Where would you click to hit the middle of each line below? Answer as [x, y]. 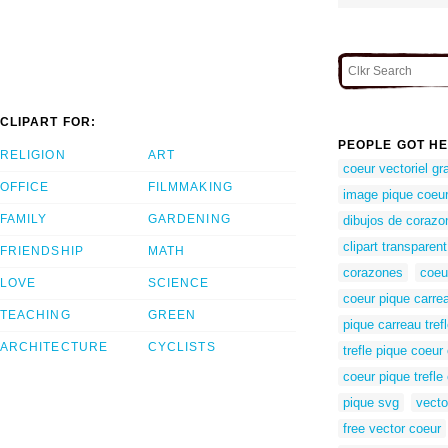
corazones [373, 272]
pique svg [371, 402]
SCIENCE [179, 283]
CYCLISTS [182, 347]
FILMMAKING [190, 187]
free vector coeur [392, 428]
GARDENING [189, 219]
